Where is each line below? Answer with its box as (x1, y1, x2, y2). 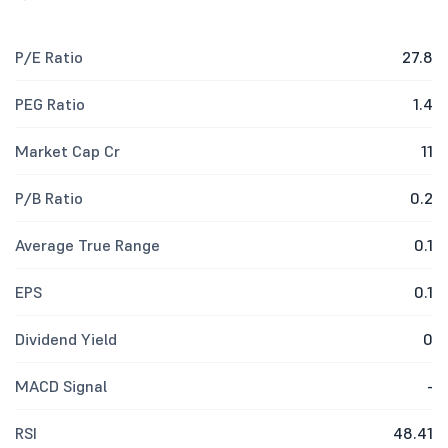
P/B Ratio (15, 188, 83, 208)
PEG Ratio (15, 94, 85, 114)
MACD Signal (15, 376, 107, 396)
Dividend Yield (15, 329, 117, 349)
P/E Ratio (15, 47, 83, 67)
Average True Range (15, 235, 160, 255)
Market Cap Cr (15, 141, 120, 161)
